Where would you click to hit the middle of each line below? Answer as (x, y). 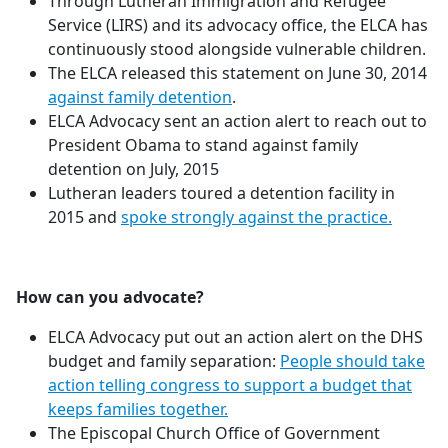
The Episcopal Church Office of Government (214, 433)
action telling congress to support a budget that (230, 385)
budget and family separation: (164, 361)
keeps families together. (138, 409)
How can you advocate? (110, 297)
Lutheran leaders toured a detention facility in (221, 193)
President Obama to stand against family (203, 145)
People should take (352, 361)
